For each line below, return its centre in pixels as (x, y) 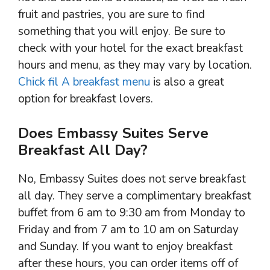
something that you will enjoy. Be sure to (122, 32)
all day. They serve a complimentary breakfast (135, 196)
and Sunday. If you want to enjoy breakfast (125, 246)
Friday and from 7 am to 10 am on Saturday (128, 229)
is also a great (187, 82)
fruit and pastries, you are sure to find (111, 15)
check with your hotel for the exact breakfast (130, 49)
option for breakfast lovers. (86, 99)
